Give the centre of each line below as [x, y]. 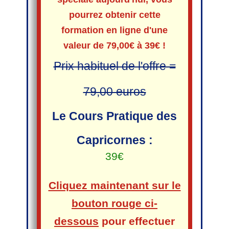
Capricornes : [114, 140]
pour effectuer [137, 221]
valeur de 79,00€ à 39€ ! [114, 46]
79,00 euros [114, 92]
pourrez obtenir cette [114, 15]
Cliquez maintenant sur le [114, 186]
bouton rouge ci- [114, 203]
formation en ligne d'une [114, 30]
